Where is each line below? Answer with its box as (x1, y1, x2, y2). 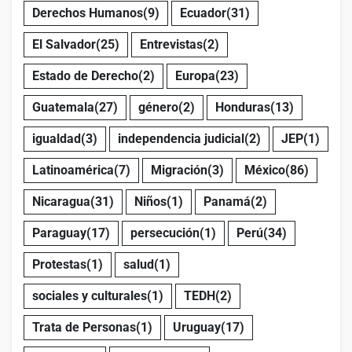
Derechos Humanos (32, 5, 143, 20)
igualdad (32, 130, 81, 146)
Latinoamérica (32, 162, 114, 178)
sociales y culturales (32, 288, 147, 303)
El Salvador (32, 36, 96, 52)
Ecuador (180, 5, 226, 20)
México (244, 162, 285, 178)
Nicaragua (32, 193, 90, 209)
